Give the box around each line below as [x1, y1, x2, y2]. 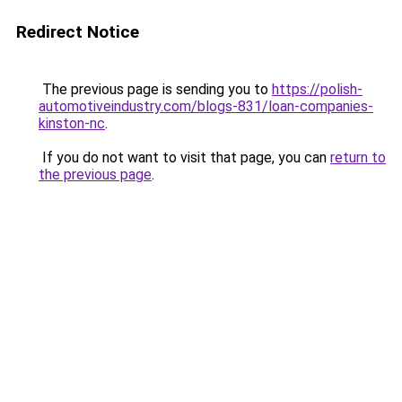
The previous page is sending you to [39, 81, 272, 98]
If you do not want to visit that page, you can [39, 149, 330, 166]
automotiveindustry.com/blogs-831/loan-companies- [39, 98, 373, 115]
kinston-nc [39, 115, 105, 132]
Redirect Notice [16, 22, 139, 42]
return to [330, 149, 386, 166]
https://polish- [272, 81, 363, 98]
